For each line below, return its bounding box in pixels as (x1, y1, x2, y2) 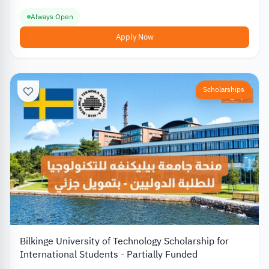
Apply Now (115, 31, 154, 43)
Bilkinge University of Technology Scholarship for (20, 234, 229, 249)
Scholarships (203, 83, 244, 95)
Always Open (31, 11, 73, 22)
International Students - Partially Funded (20, 247, 198, 262)
